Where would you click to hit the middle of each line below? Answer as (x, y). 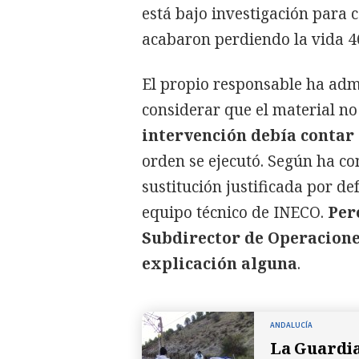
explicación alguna (220, 263)
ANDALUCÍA (291, 325)
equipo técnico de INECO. (235, 212)
